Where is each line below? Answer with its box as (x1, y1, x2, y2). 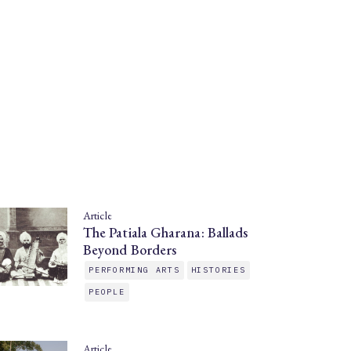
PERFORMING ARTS (89, 265, 180, 275)
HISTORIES (190, 265, 246, 275)
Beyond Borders (83, 241, 177, 259)
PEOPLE (89, 287, 125, 297)
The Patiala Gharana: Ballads (83, 223, 248, 241)
